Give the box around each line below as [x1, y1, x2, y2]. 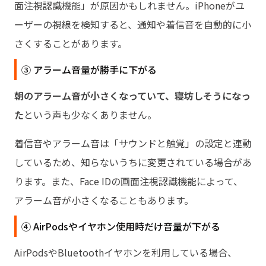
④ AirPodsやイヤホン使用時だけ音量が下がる [21, 218, 220, 233]
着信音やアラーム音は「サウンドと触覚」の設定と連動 [14, 135, 252, 150]
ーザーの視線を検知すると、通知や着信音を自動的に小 [14, 17, 251, 31]
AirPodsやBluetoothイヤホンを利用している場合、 [14, 245, 237, 259]
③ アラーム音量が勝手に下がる [21, 62, 157, 77]
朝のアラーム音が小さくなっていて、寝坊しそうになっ [14, 88, 251, 103]
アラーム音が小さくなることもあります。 [14, 192, 194, 207]
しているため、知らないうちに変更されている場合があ [14, 154, 252, 169]
